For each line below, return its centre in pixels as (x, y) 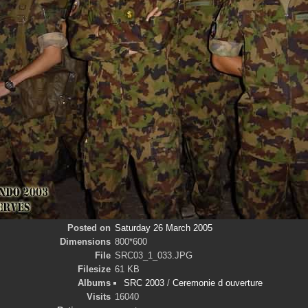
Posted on (89, 228)
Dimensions (85, 242)
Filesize (94, 269)
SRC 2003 (144, 283)
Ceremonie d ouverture (217, 283)
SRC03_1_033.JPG (154, 255)
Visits (98, 297)
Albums (94, 283)
